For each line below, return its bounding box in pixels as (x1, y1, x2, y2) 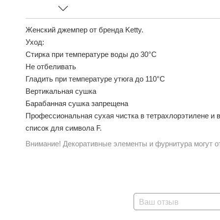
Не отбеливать (26, 62, 76, 71)
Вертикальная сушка (26, 87, 96, 95)
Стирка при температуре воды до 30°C (26, 50, 157, 58)
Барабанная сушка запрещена (26, 99, 128, 108)
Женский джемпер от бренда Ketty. (26, 26, 143, 34)
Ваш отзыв (139, 198, 179, 206)
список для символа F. (26, 124, 102, 132)
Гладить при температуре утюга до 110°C (26, 75, 165, 83)
